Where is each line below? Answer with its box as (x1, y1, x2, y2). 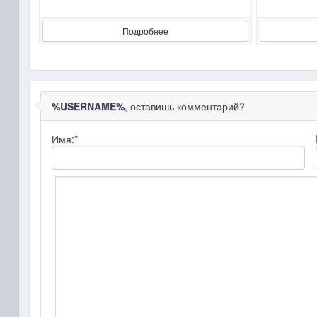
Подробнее (122, 25, 168, 37)
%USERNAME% (51, 99, 125, 113)
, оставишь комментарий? (124, 99, 245, 113)
